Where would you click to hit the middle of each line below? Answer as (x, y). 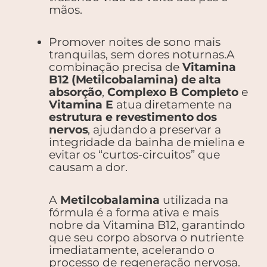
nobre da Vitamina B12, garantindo (147, 225)
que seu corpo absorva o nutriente (146, 237)
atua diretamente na (173, 105)
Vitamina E (81, 105)
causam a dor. (88, 167)
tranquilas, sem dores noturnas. (138, 55)
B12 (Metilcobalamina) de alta (135, 80)
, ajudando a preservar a (155, 130)
